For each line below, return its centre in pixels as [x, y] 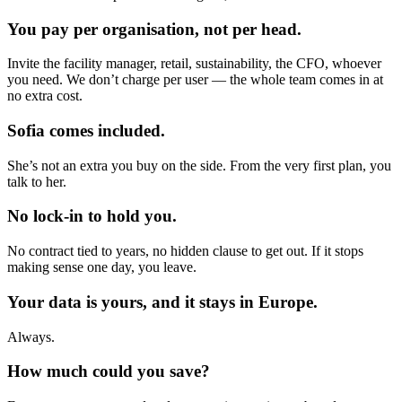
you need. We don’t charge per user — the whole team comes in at [195, 80]
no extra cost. [45, 96]
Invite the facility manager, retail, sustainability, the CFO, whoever [194, 64]
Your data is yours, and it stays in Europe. [162, 301]
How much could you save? [109, 371]
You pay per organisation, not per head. [154, 29]
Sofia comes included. [86, 131]
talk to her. [37, 181]
